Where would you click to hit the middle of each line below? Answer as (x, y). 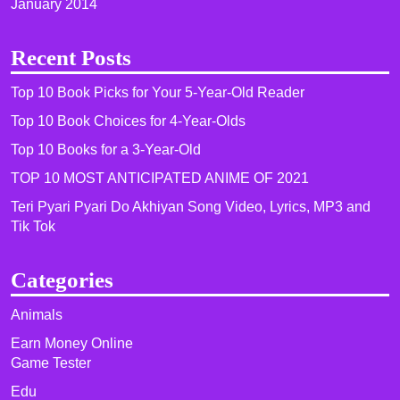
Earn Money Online (72, 343)
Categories (62, 280)
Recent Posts (71, 58)
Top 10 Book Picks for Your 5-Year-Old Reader (158, 92)
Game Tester (51, 363)
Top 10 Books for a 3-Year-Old (106, 150)
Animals (37, 315)
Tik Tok (33, 226)
